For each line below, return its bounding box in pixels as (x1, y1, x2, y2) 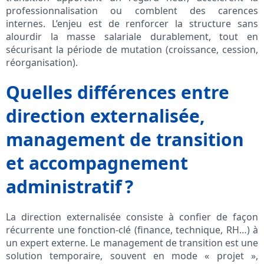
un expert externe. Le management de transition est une (6, 236, 258, 250)
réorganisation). (6, 56, 78, 70)
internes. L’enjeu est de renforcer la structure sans (6, 17, 258, 31)
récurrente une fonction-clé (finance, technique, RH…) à (6, 223, 258, 237)
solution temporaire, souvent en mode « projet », (6, 249, 258, 263)
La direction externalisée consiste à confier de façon (6, 210, 258, 224)
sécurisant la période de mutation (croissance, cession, (6, 43, 258, 57)
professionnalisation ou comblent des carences (6, 4, 258, 18)
